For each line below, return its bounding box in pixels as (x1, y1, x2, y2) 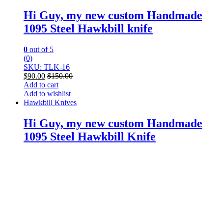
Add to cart (24, 80, 58, 89)
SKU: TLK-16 (24, 62, 70, 71)
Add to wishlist (24, 89, 71, 98)
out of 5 (27, 45, 54, 54)
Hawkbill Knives (24, 98, 77, 107)
